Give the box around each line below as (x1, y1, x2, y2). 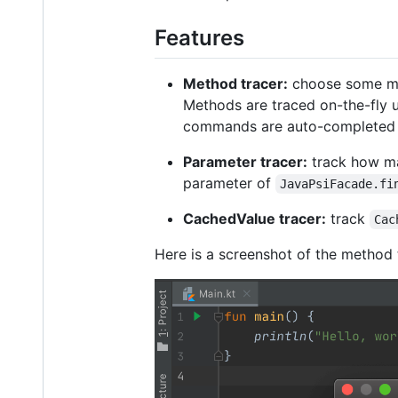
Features (155, 24, 244, 51)
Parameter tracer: (183, 152, 307, 171)
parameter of (183, 173, 275, 192)
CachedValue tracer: (183, 209, 326, 227)
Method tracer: (183, 74, 288, 92)
